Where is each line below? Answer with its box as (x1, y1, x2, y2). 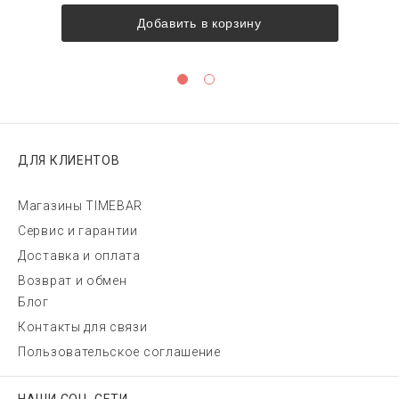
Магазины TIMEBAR (18, 199, 143, 214)
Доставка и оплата (18, 248, 141, 264)
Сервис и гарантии (18, 224, 138, 239)
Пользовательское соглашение (18, 345, 221, 360)
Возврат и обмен (18, 273, 127, 289)
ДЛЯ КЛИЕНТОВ (18, 153, 120, 168)
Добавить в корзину (137, 15, 262, 30)
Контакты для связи (18, 320, 148, 335)
